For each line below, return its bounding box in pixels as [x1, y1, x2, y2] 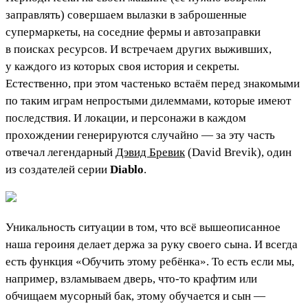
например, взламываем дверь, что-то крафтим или [5, 272, 257, 286]
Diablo [110, 163, 144, 177]
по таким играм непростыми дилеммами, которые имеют [5, 94, 291, 108]
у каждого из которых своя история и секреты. [5, 60, 239, 74]
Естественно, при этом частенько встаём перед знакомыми [5, 77, 300, 91]
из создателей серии [5, 163, 110, 177]
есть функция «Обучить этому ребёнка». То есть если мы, [5, 255, 294, 269]
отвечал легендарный [5, 146, 115, 159]
